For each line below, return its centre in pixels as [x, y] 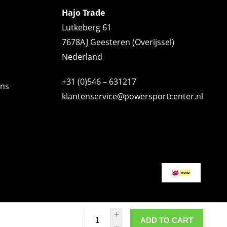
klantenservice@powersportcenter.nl [132, 96]
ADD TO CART [167, 220]
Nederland [82, 57]
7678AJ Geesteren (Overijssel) [118, 42]
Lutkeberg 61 [86, 27]
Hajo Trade [83, 13]
